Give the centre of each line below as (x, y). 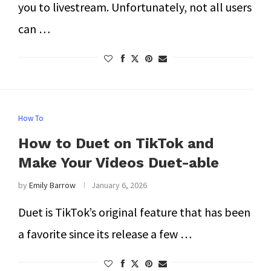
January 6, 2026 (119, 185)
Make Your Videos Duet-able (118, 163)
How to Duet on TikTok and (116, 143)
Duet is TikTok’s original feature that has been (134, 212)
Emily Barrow (52, 185)
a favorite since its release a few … (105, 234)
